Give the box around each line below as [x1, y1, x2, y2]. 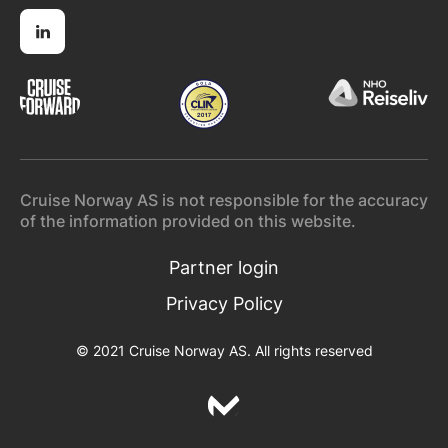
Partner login [169, 257, 279, 279]
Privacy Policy [165, 293, 283, 315]
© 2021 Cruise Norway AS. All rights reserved [75, 342, 373, 360]
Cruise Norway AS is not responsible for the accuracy [20, 190, 428, 211]
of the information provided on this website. [20, 211, 356, 232]
